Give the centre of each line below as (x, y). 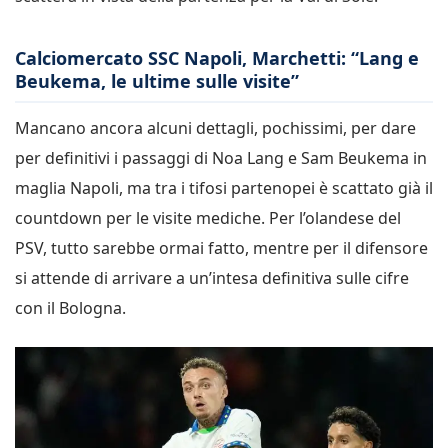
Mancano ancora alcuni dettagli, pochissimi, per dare (215, 128)
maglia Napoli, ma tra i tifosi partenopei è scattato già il (224, 188)
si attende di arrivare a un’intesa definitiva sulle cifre (212, 278)
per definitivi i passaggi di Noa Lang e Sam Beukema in (221, 158)
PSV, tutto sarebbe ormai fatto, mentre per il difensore (221, 248)
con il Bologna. (70, 308)
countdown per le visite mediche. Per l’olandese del (208, 218)
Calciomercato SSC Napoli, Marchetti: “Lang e (217, 57)
